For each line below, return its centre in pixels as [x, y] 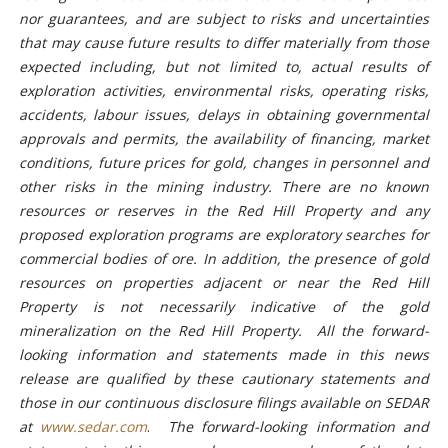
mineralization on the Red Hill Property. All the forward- [224, 330]
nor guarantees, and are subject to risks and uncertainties [224, 18]
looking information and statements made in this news [224, 354]
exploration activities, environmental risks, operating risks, [224, 90]
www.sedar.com [94, 426]
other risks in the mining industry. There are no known [224, 186]
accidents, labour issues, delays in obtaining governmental [224, 114]
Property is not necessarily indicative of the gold [224, 306]
